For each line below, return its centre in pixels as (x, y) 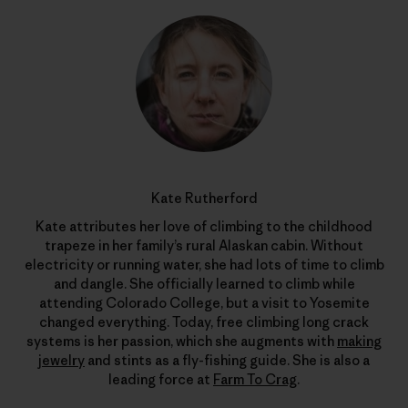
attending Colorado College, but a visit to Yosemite (204, 303)
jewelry (61, 361)
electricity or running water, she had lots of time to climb (204, 265)
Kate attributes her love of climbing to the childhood (204, 227)
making (359, 342)
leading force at (161, 380)
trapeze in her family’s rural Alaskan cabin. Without (204, 246)
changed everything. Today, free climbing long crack (204, 322)
